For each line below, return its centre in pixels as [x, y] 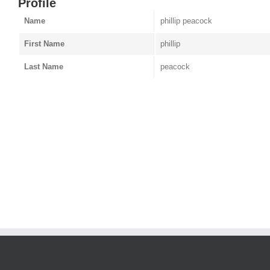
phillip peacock [186, 20]
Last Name [44, 66]
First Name [44, 43]
